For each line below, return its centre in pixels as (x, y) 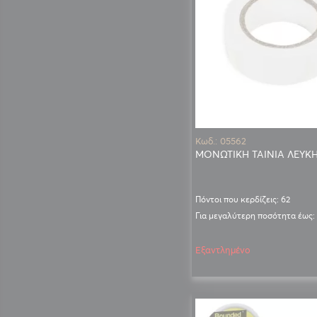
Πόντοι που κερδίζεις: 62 (242, 199)
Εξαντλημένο (223, 250)
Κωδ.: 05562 (220, 141)
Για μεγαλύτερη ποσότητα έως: (255, 215)
